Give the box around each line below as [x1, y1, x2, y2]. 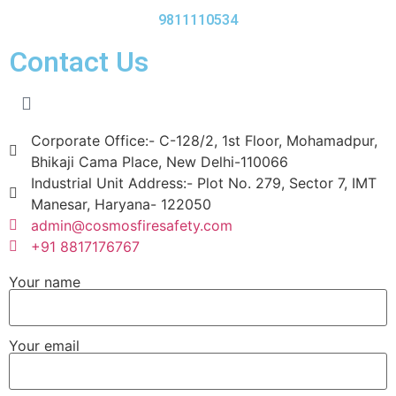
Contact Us [9, 41, 148, 83]
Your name [9, 272, 80, 291]
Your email [9, 337, 80, 355]
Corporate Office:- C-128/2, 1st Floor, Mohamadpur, [31, 131, 377, 149]
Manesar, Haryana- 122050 [31, 194, 211, 213]
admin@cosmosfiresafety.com [31, 216, 232, 234]
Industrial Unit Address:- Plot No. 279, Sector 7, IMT [31, 173, 377, 192]
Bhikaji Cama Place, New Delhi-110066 [31, 152, 288, 171]
